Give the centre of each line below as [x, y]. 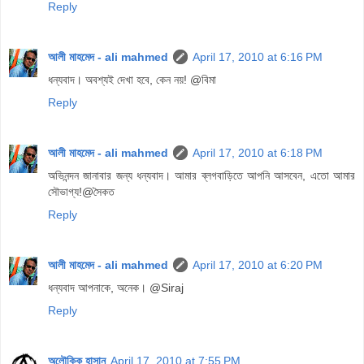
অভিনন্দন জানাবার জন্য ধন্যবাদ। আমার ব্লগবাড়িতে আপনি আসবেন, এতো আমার [201, 176]
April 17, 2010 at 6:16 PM [258, 57]
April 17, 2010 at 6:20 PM [258, 265]
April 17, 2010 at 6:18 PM [258, 153]
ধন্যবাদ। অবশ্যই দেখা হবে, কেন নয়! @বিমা [132, 80]
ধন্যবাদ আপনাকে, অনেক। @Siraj [116, 288]
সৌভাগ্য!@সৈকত [81, 192]
